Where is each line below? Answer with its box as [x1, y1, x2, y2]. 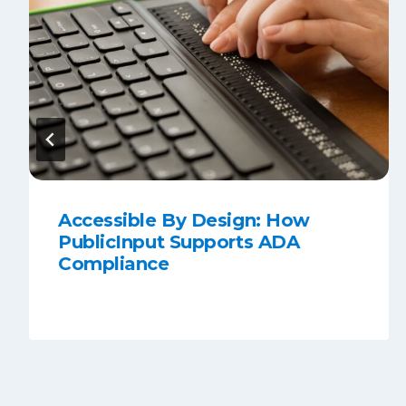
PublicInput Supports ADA [58, 230, 300, 253]
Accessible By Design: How [58, 208, 310, 231]
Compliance [58, 252, 169, 275]
